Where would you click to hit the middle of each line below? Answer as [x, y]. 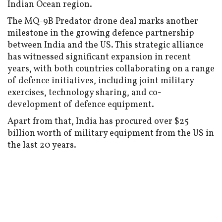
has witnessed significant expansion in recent [99, 57]
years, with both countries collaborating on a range [111, 69]
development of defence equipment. [81, 105]
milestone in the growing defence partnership [101, 34]
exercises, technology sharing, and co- [84, 93]
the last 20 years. [42, 146]
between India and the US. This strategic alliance [106, 46]
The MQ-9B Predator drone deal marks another [103, 22]
